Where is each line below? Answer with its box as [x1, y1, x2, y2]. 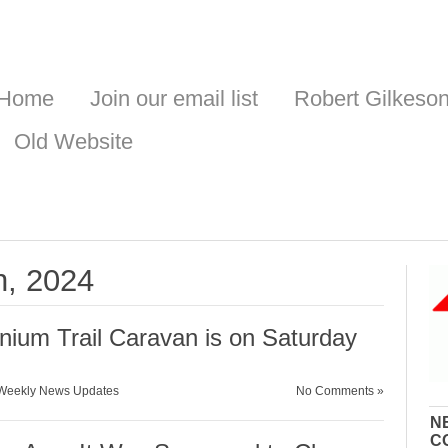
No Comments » [296, 383, 384, 398]
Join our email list [90, 86, 258, 111]
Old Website [14, 129, 133, 154]
